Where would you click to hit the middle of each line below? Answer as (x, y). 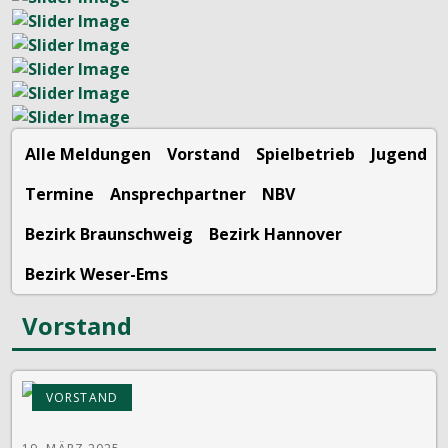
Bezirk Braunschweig (109, 233)
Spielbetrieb (305, 153)
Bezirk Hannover (275, 233)
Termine (59, 193)
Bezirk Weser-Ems (96, 273)
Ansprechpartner (178, 193)
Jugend (399, 153)
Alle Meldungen (88, 153)
